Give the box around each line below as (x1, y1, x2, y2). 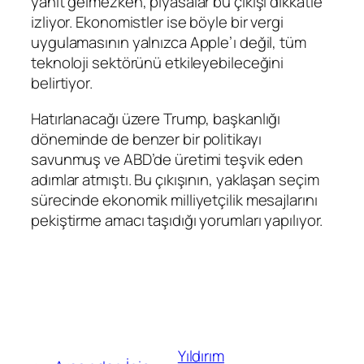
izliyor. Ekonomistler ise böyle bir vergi (31, 11, 284, 33)
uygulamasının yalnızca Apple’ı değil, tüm (31, 32, 306, 54)
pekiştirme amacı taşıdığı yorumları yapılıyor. (31, 209, 323, 231)
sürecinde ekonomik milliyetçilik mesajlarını (31, 188, 318, 210)
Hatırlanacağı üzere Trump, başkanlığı (31, 107, 281, 129)
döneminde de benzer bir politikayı (31, 128, 262, 149)
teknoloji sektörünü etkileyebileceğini (31, 52, 284, 74)
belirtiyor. (31, 72, 93, 94)
